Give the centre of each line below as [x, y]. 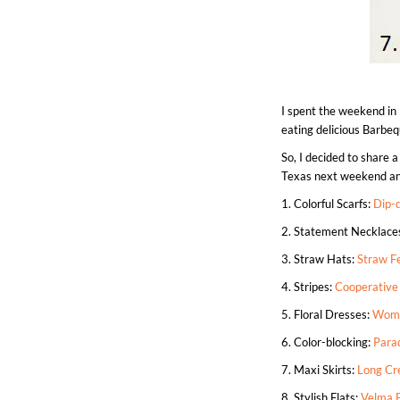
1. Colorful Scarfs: [328, 204]
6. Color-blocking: [328, 342]
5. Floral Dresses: [327, 314]
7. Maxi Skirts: [320, 370]
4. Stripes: [308, 287]
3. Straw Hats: [320, 259]
